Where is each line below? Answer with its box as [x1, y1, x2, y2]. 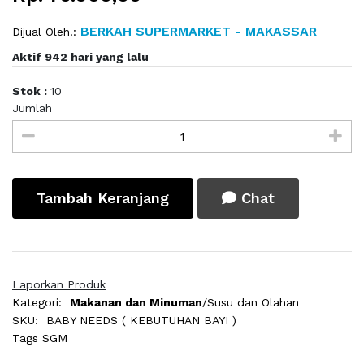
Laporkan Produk [12, 278, 106, 292]
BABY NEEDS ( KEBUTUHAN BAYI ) [42, 314, 236, 327]
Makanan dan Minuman [70, 296, 202, 310]
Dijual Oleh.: [12, 25, 76, 39]
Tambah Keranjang [37, 189, 169, 207]
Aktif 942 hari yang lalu [12, 50, 149, 64]
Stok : [12, 84, 50, 98]
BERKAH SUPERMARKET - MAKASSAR [76, 24, 317, 40]
